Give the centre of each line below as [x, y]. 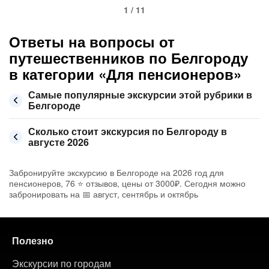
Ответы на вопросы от [92, 41]
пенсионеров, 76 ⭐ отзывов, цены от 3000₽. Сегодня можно [127, 183]
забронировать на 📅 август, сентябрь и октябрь [104, 194]
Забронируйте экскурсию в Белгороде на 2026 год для [116, 172]
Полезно [33, 240]
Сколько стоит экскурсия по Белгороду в [128, 131]
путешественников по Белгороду [128, 58]
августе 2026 [59, 142]
